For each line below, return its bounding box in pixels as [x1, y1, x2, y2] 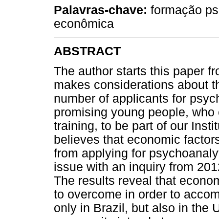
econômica [54, 17, 114, 31]
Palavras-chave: [54, 3, 147, 17]
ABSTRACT [54, 44, 121, 58]
